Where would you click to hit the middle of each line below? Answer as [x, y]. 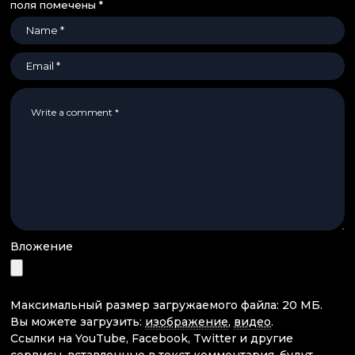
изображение [187, 321]
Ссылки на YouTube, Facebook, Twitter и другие [152, 338]
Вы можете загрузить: [78, 321]
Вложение [42, 246]
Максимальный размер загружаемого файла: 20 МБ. [166, 305]
